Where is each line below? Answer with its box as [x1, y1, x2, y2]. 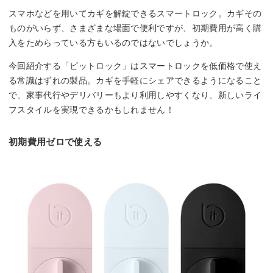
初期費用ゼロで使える [9, 136, 102, 147]
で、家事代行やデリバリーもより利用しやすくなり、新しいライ [9, 90, 262, 101]
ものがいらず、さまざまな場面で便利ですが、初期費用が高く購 [9, 23, 262, 34]
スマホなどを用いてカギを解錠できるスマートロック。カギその [9, 9, 262, 19]
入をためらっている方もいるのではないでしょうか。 [9, 38, 218, 48]
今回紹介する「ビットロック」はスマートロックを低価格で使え [9, 61, 262, 71]
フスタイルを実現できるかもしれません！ [9, 105, 175, 115]
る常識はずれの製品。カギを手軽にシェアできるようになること [9, 76, 262, 86]
